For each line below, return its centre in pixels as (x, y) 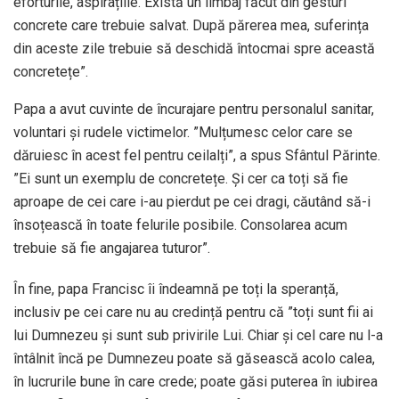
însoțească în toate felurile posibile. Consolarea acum (180, 225)
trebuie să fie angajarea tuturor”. (112, 248)
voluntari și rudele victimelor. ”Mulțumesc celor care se (183, 133)
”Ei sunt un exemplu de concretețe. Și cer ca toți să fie (181, 179)
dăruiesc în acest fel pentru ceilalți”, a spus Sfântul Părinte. (197, 156)
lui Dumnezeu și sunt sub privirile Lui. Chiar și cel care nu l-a (198, 336)
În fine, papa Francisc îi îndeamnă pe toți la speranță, (176, 289)
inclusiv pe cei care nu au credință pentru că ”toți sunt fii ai (193, 313)
